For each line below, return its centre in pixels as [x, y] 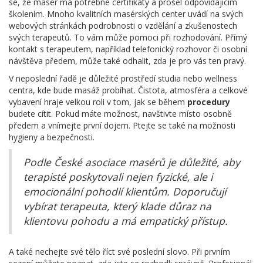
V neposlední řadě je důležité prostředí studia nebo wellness [123, 78]
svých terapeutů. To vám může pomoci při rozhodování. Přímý [128, 37]
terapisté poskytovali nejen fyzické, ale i [118, 176]
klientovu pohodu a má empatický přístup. [126, 220]
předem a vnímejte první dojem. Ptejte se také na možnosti [122, 125]
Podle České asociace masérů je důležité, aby [132, 162]
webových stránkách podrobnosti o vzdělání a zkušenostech [123, 25]
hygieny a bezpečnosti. [52, 137]
